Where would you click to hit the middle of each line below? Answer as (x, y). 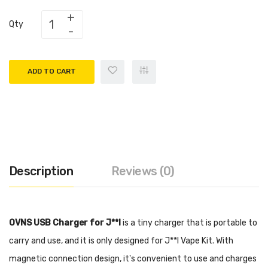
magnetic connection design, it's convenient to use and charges (133, 258)
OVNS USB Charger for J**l (66, 223)
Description (41, 171)
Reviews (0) (143, 171)
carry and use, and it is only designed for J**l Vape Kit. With (121, 240)
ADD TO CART (52, 71)
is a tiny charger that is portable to (190, 223)
